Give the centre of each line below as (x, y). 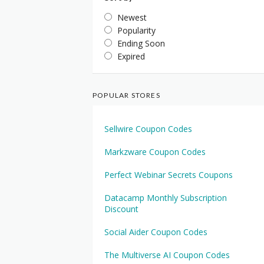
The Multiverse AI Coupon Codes (167, 255)
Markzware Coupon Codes (155, 152)
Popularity (136, 30)
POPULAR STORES (126, 95)
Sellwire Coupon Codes (148, 129)
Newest (132, 17)
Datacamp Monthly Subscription (166, 198)
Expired (131, 56)
